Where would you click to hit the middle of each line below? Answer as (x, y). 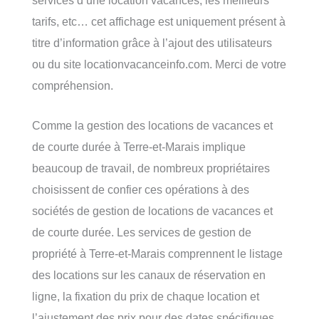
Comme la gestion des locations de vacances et (152, 126)
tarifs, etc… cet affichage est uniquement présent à (159, 21)
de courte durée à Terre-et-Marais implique (139, 147)
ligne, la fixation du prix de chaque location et (146, 297)
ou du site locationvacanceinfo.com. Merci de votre (159, 64)
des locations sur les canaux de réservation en (149, 275)
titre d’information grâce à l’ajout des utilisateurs (152, 42)
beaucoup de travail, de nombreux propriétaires (151, 168)
